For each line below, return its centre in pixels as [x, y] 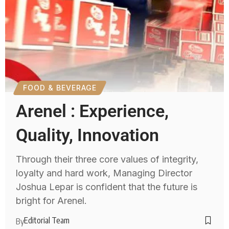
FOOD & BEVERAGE [60, 87]
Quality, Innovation [88, 135]
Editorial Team [47, 220]
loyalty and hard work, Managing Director [104, 173]
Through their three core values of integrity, [107, 159]
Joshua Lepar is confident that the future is [107, 187]
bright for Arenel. [52, 200]
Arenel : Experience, [93, 111]
